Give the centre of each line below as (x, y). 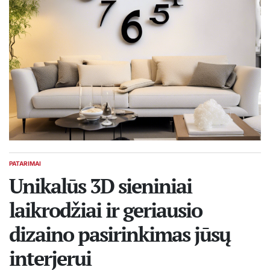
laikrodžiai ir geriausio (105, 210)
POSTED (21, 167)
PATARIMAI (25, 163)
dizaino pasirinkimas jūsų (120, 234)
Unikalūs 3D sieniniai (100, 186)
